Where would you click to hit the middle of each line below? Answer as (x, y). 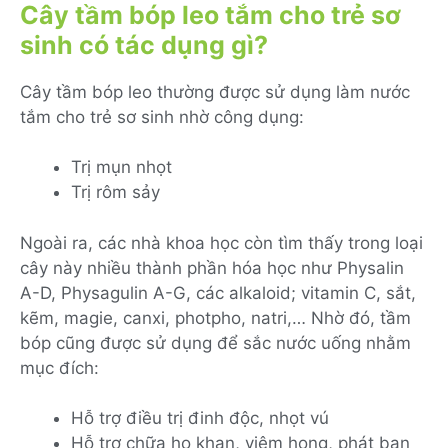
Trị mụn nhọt (121, 167)
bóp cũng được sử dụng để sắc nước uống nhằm (215, 342)
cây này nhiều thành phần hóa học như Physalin (212, 267)
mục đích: (59, 367)
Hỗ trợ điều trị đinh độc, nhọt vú (200, 418)
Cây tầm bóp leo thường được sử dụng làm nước (215, 91)
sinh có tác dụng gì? (144, 44)
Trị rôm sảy (115, 192)
